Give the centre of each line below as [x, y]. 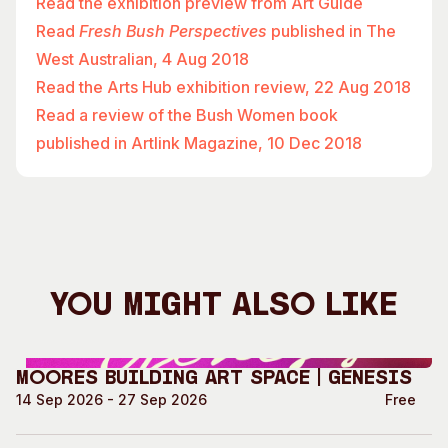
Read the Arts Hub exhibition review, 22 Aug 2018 [223, 87]
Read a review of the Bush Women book [187, 115]
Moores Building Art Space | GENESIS [214, 379]
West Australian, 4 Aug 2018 [142, 59]
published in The [333, 31]
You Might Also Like [224, 306]
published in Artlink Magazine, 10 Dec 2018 [199, 143]
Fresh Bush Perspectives [175, 31]
